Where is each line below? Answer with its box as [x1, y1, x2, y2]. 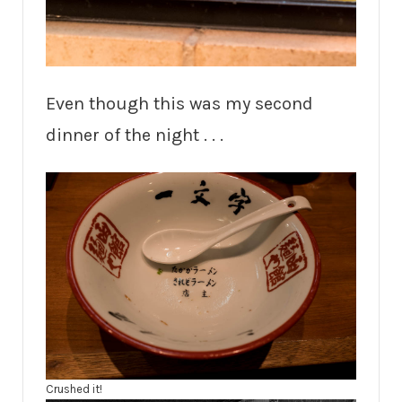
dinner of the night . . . [46, 124, 223, 145]
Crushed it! [46, 381, 102, 396]
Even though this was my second [46, 92, 313, 114]
